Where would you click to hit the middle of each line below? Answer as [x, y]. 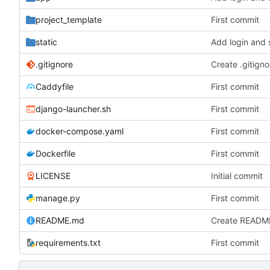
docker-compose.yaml [80, 131]
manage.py [58, 198]
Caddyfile [55, 86]
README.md [60, 220]
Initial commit [237, 175]
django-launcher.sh [73, 108]
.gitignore [54, 64]
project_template [69, 19]
